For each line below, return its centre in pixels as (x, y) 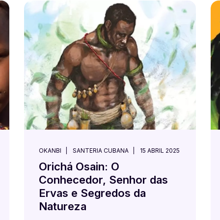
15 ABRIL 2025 (160, 150)
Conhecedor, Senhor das (103, 179)
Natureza (63, 206)
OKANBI (50, 150)
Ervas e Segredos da (92, 193)
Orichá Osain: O (79, 166)
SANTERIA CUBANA (101, 150)
